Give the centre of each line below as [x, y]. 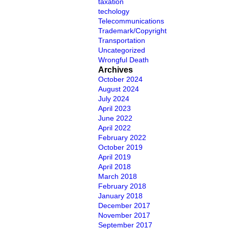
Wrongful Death [123, 60]
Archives [116, 70]
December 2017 [124, 205]
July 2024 [114, 99]
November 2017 [124, 215]
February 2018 [122, 186]
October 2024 [120, 79]
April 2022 [114, 128]
